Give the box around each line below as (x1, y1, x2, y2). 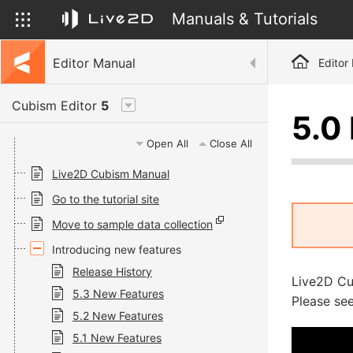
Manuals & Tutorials (172, 9, 318, 28)
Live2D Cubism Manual (52, 167, 169, 180)
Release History (72, 265, 152, 278)
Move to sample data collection (52, 217, 213, 231)
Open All (147, 137, 188, 150)
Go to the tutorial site (52, 192, 159, 206)
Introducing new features (52, 243, 181, 256)
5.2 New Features (72, 309, 163, 322)
